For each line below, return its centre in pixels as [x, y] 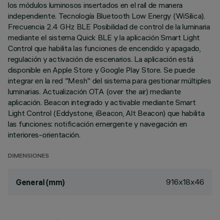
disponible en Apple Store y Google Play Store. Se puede [102, 70]
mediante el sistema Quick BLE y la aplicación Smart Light [104, 37]
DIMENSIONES [28, 156]
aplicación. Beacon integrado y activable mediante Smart [102, 102]
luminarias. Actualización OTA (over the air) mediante [95, 91]
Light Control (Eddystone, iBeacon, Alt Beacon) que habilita [106, 113]
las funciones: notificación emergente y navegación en [98, 124]
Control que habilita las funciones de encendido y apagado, [104, 48]
